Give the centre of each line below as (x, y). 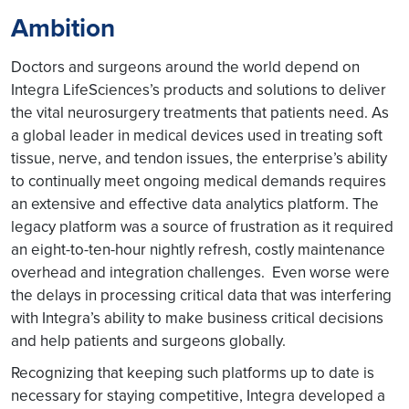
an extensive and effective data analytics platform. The (195, 204)
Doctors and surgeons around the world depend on (185, 67)
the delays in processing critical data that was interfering (201, 295)
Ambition (63, 27)
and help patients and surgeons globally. (148, 341)
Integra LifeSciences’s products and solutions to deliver (199, 89)
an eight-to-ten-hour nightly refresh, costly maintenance (198, 249)
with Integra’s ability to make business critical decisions (197, 318)
